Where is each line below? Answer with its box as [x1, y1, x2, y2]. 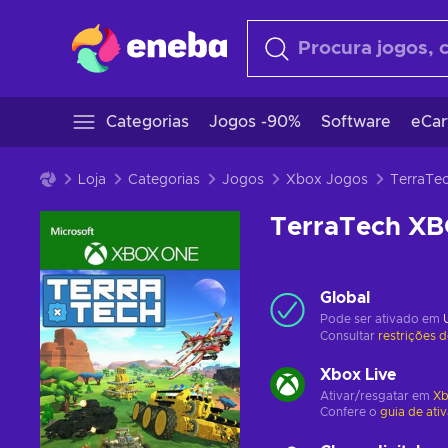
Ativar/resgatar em [320, 390, 433, 402]
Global [320, 290, 370, 306]
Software [321, 114, 391, 130]
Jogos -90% [209, 114, 301, 130]
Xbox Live [320, 367, 396, 383]
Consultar [320, 330, 378, 342]
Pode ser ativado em [320, 313, 443, 325]
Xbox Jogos [286, 173, 368, 187]
